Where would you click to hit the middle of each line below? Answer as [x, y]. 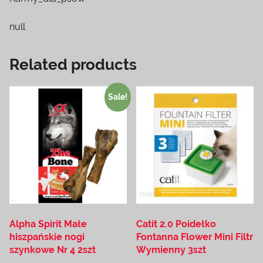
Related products [73, 64]
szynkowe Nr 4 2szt [53, 250]
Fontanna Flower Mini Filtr [195, 237]
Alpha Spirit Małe [48, 224]
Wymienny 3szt [171, 250]
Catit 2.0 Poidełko [176, 224]
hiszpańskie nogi [47, 237]
